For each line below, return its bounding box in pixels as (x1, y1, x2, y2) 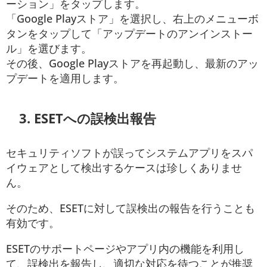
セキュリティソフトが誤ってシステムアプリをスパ (6, 145, 253, 160)
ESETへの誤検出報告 (33, 109, 156, 127)
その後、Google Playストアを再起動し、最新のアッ (6, 56, 259, 71)
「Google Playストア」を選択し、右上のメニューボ (6, 11, 259, 26)
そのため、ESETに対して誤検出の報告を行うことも (6, 200, 255, 215)
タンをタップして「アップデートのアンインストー (6, 26, 253, 41)
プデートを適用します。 (6, 71, 124, 86)
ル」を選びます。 (6, 41, 92, 56)
